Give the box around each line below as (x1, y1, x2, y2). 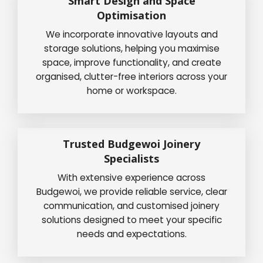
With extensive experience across (58, 171, 205, 184)
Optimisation (97, 8, 166, 22)
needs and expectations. (76, 227, 187, 240)
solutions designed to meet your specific (41, 213, 222, 226)
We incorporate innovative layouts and (45, 28, 218, 41)
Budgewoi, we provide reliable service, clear (36, 185, 227, 198)
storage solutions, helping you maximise (43, 42, 220, 55)
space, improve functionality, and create (42, 56, 221, 69)
